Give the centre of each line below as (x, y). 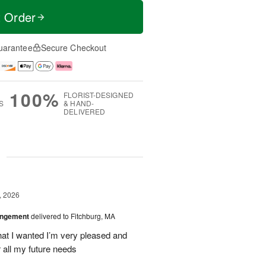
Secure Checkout (74, 48)
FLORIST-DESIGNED (99, 94)
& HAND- (79, 103)
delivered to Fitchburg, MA (73, 216)
